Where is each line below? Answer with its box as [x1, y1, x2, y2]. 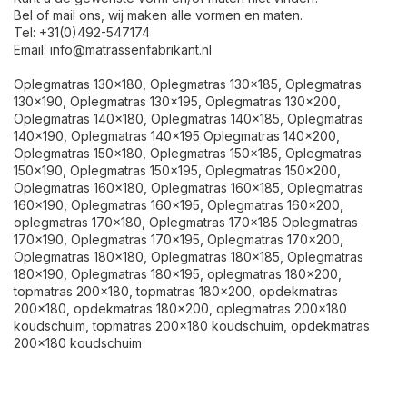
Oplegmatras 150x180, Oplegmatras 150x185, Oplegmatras [14, 144, 362, 161]
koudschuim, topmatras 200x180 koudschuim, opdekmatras [14, 317, 370, 333]
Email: [14, 41, 50, 57]
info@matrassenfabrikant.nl [50, 41, 212, 57]
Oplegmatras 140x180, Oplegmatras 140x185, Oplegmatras [14, 110, 363, 126]
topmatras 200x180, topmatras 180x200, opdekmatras [14, 283, 338, 299]
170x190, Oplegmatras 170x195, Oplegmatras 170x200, [14, 231, 343, 247]
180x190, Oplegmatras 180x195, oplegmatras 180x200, [14, 265, 342, 282]
